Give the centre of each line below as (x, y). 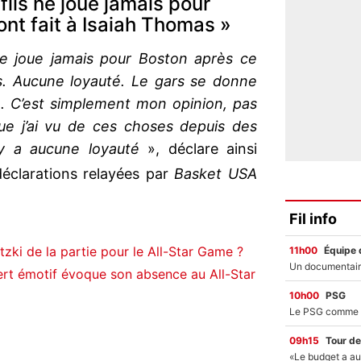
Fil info (313, 218)
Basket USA (216, 174)
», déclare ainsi (198, 149)
